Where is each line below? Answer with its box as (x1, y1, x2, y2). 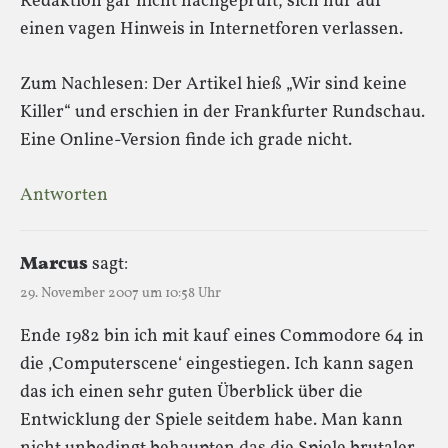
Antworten (20, 182, 108, 208)
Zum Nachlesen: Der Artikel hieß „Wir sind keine (20, 71, 407, 97)
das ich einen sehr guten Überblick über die (20, 379, 363, 405)
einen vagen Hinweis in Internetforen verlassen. (20, 16, 403, 42)
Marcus (20, 251, 88, 277)
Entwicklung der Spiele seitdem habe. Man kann (20, 407, 403, 433)
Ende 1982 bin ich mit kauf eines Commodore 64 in (20, 323, 424, 349)
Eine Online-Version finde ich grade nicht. (20, 127, 352, 153)
